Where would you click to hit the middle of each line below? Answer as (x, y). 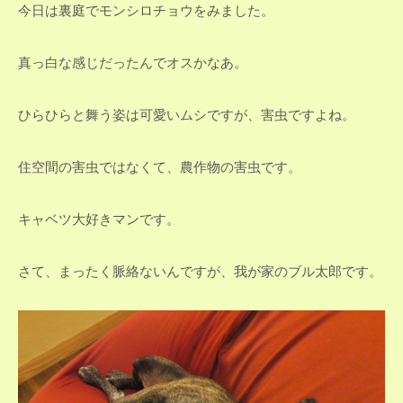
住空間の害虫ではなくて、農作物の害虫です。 (160, 166)
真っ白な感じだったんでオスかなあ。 (133, 62)
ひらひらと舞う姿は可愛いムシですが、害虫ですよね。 (187, 114)
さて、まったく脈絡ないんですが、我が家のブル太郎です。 (200, 270)
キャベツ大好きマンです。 (99, 218)
